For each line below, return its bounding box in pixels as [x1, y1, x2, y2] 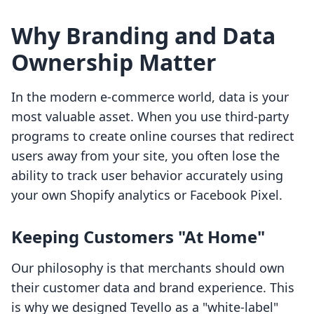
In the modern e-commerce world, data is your [11, 88, 289, 106]
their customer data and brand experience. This [11, 279, 294, 296]
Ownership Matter [11, 47, 217, 78]
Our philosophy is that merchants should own [11, 259, 285, 277]
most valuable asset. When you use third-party [11, 108, 289, 125]
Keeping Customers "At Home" [11, 225, 265, 249]
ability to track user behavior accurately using [11, 167, 283, 184]
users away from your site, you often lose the [11, 147, 280, 165]
